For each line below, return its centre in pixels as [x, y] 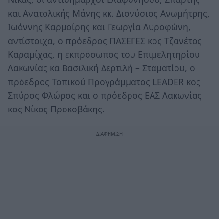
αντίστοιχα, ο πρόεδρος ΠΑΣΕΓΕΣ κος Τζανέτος [105, 40]
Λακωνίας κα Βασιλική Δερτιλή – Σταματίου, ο [101, 68]
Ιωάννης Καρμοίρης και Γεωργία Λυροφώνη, [99, 27]
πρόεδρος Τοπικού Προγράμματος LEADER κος [104, 81]
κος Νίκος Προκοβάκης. [56, 109]
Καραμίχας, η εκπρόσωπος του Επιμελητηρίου [104, 54]
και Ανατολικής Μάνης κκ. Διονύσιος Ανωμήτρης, [109, 13]
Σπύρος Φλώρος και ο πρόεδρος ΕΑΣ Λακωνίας [105, 95]
